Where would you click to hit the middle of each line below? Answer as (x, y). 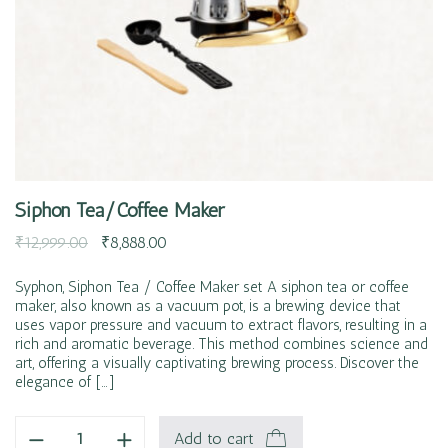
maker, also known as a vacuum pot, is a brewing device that (208, 305)
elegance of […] (65, 381)
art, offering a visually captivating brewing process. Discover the (217, 362)
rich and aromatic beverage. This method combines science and (221, 343)
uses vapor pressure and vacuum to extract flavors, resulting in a (221, 324)
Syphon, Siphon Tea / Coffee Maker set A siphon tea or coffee (212, 286)
